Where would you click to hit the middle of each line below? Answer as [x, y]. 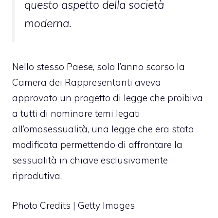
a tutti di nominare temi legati [76, 114]
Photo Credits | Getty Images [73, 205]
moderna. [48, 23]
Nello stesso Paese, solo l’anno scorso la [99, 67]
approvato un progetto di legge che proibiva [108, 98]
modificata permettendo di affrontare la [97, 145]
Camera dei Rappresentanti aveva [87, 82]
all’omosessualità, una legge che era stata [103, 129]
